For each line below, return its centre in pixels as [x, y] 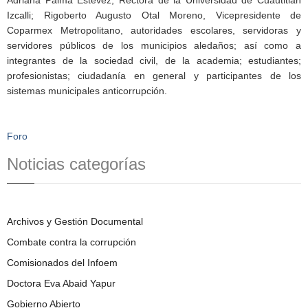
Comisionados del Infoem [62, 262]
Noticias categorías [76, 164]
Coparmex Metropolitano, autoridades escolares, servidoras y [154, 30]
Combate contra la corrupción [71, 242]
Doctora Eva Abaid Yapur [61, 283]
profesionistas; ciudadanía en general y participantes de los [154, 75]
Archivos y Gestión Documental [75, 221]
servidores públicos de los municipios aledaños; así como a [154, 45]
